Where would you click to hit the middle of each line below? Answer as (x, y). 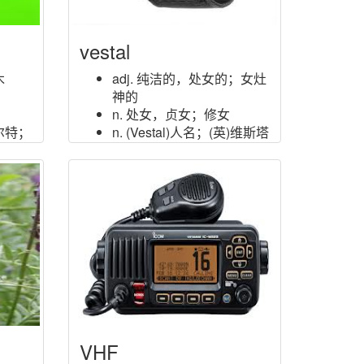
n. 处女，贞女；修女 (171, 114)
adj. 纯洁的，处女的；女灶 (189, 78)
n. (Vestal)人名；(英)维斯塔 (190, 132)
